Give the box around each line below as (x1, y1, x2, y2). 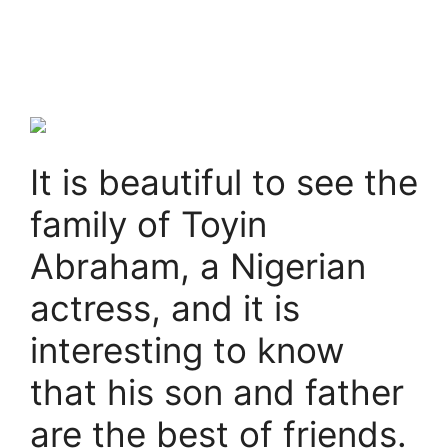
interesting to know (30, 328, 344, 371)
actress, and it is (30, 286, 300, 329)
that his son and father (30, 370, 404, 413)
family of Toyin (30, 202, 267, 245)
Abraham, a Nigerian (30, 244, 366, 287)
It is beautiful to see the (30, 160, 418, 203)
